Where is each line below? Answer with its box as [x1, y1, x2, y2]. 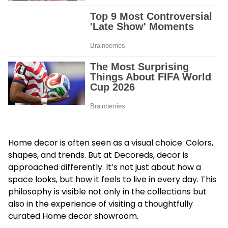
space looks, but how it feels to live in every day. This [8, 173, 216, 185]
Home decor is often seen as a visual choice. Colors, [8, 136, 213, 149]
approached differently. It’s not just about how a [8, 161, 201, 173]
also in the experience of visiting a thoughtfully [8, 197, 193, 210]
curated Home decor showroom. [8, 210, 138, 222]
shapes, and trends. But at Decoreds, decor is [8, 149, 188, 161]
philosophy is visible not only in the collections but [8, 185, 207, 197]
